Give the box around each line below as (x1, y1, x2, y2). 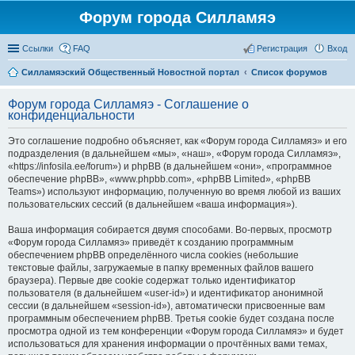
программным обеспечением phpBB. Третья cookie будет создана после (8, 313, 334, 324)
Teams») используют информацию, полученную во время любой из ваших (8, 186, 341, 197)
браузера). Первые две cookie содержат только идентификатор (8, 275, 296, 286)
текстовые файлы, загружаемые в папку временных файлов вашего (8, 262, 314, 273)
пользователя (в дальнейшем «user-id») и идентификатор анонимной (8, 288, 323, 299)
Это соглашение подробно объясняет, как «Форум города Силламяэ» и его (8, 136, 347, 147)
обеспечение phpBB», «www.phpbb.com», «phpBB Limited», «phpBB (8, 174, 311, 185)
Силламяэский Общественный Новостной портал (21, 67, 239, 77)
